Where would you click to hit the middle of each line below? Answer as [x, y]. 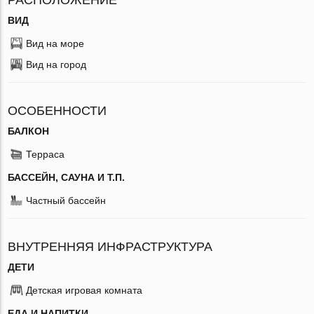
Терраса [46, 154]
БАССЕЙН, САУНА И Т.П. [67, 177]
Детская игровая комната [84, 290]
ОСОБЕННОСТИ [57, 110]
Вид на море [55, 43]
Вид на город [56, 64]
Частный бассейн [66, 200]
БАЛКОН [29, 131]
